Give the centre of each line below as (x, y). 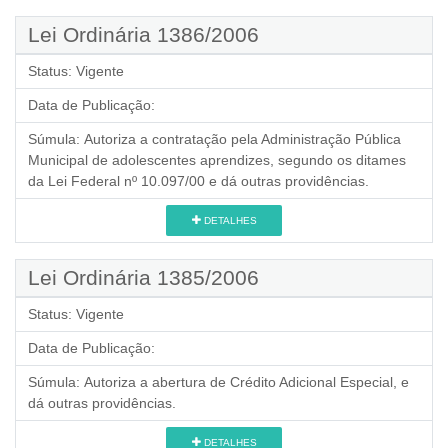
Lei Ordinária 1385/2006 (143, 277)
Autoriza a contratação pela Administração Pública (242, 138)
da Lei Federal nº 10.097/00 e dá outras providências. (198, 180)
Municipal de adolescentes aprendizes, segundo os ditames (217, 159)
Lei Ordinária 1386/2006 (143, 34)
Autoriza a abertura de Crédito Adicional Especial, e (246, 381)
